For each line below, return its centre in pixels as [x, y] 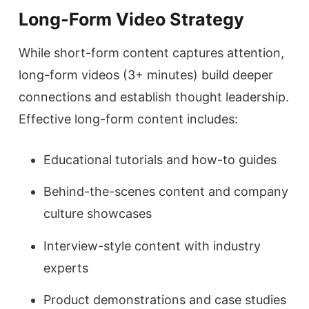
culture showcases [98, 214]
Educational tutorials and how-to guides [160, 160]
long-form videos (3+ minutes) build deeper [146, 75]
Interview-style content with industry [152, 246]
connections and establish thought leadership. [154, 97]
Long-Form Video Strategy [131, 20]
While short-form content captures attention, [151, 53]
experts [66, 268]
